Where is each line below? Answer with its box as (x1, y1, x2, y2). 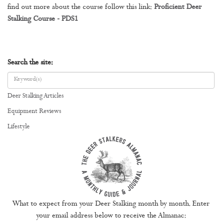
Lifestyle (7, 123, 30, 131)
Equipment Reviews (7, 108, 61, 115)
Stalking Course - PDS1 (7, 15, 78, 24)
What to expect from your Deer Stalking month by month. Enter (12, 200, 210, 209)
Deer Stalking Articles (7, 92, 64, 100)
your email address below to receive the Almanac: (36, 212, 186, 221)
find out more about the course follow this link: (7, 3, 154, 12)
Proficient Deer (154, 3, 202, 12)
